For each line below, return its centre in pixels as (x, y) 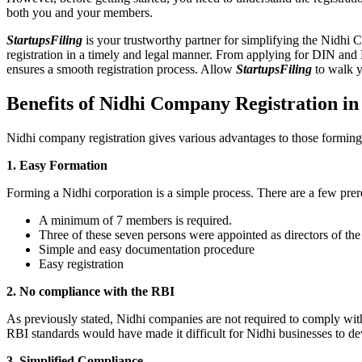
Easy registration (81, 263)
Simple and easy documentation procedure (147, 249)
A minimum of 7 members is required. (137, 220)
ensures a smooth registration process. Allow (121, 69)
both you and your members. (81, 13)
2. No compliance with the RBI (90, 291)
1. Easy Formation (57, 165)
